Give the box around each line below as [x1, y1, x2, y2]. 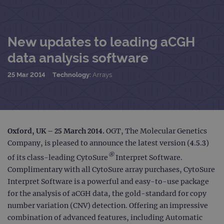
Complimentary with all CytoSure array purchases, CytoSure [7, 165, 215, 174]
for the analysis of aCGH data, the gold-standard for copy [7, 189, 206, 198]
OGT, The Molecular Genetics [106, 126, 207, 136]
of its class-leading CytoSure [7, 153, 108, 162]
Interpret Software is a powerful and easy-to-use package [7, 177, 209, 186]
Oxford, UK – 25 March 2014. [7, 126, 106, 136]
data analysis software [7, 50, 148, 65]
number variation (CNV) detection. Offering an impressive [7, 201, 208, 210]
